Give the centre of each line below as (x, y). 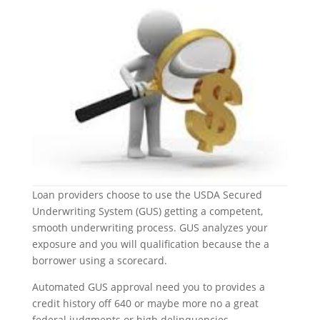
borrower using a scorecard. (99, 261)
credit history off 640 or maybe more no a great (145, 304)
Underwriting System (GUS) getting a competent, (147, 211)
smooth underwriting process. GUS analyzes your (150, 228)
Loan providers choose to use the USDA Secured (147, 195)
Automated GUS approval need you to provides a (148, 287)
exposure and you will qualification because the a (150, 244)
